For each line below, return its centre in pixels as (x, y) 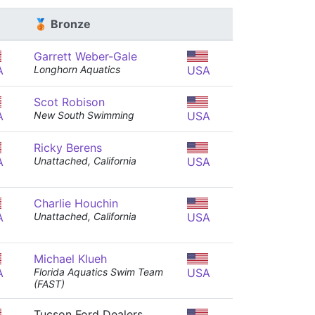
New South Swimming (84, 115)
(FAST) (49, 284)
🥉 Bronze (62, 24)
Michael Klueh (70, 259)
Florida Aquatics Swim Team (98, 272)
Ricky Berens (68, 148)
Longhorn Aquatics (77, 69)
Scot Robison (69, 102)
